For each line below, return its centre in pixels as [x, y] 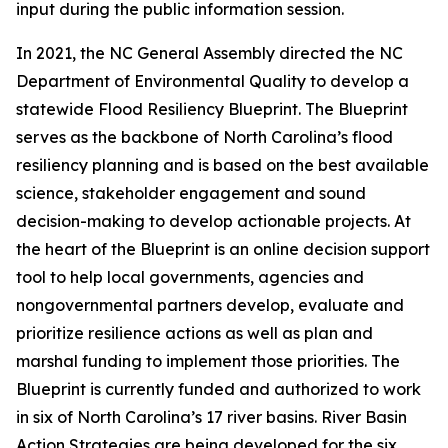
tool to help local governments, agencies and [190, 277]
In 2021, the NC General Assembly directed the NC [209, 53]
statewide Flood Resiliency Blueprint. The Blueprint [212, 109]
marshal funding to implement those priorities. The [208, 361]
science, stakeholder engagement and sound [191, 193]
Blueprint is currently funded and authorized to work [218, 389]
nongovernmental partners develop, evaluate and [210, 305]
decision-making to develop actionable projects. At [213, 221]
